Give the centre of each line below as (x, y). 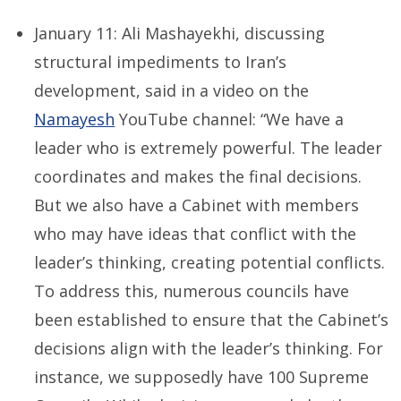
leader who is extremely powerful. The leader (209, 147)
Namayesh (75, 119)
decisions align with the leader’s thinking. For (209, 348)
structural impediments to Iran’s (161, 61)
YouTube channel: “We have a (230, 119)
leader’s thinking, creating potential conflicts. (210, 262)
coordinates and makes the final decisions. (198, 176)
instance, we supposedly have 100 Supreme (202, 376)
